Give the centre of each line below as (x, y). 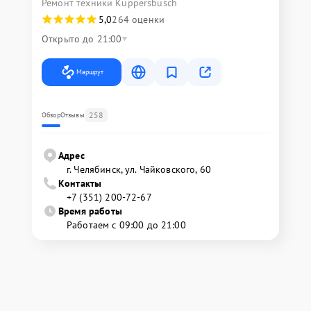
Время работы (90, 211)
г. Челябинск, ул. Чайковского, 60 (139, 170)
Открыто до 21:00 (82, 39)
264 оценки (138, 20)
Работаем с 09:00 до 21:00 (126, 225)
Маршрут (90, 72)
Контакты (80, 184)
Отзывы (72, 115)
